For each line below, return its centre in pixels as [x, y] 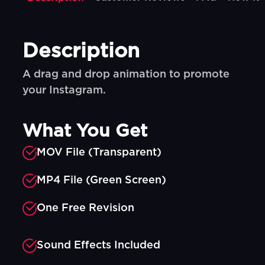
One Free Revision [86, 208]
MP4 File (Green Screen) [102, 180]
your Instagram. [64, 91]
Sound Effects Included [99, 245]
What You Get [85, 131]
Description [81, 51]
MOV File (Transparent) [99, 153]
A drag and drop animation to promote [126, 75]
